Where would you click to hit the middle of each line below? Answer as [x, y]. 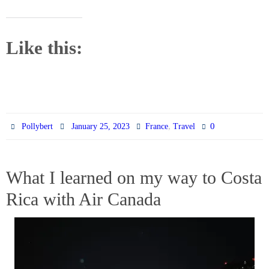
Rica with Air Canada [83, 199]
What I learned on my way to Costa [134, 177]
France [156, 126]
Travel [184, 126]
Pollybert [38, 126]
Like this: [44, 47]
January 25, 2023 [100, 126]
